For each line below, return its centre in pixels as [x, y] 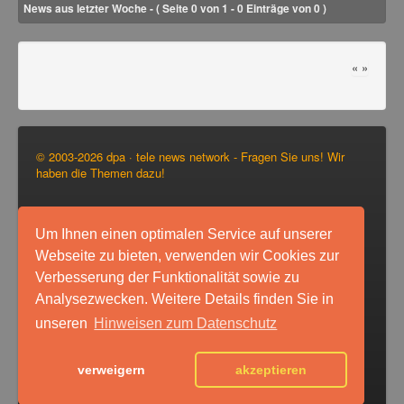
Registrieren [217, 266]
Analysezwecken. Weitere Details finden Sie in [185, 298]
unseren [64, 324]
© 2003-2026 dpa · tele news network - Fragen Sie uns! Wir [190, 157]
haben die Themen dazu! [101, 173]
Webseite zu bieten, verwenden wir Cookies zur [188, 255]
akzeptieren [271, 370]
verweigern [112, 370]
